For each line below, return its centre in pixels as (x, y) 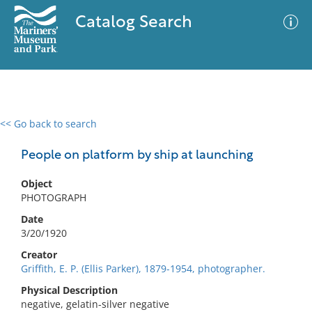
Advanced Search (206, 136)
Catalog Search (133, 23)
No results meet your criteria (154, 209)
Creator (39, 255)
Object (37, 184)
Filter (281, 137)
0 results (31, 132)
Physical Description (69, 290)
